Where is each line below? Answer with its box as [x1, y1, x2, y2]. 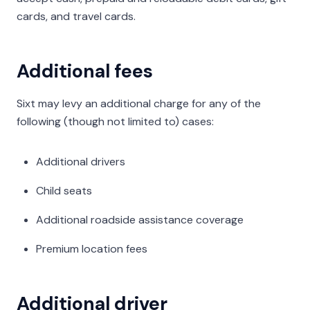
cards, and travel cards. [17, 9, 136, 24]
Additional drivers [36, 154, 125, 169]
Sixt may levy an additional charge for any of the [17, 96, 261, 111]
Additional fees [17, 59, 153, 83]
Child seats [36, 183, 92, 198]
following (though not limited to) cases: [17, 114, 214, 129]
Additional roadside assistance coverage [36, 212, 244, 227]
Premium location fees [36, 241, 147, 256]
